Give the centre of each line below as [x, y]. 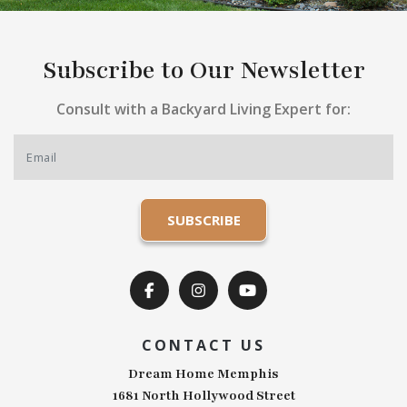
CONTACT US [203, 346]
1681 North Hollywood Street [203, 396]
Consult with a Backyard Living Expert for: [203, 109]
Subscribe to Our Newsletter [203, 70]
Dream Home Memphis [203, 374]
